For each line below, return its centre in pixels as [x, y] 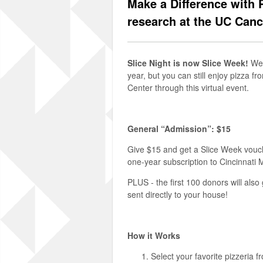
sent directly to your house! [179, 194]
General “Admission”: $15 [179, 129]
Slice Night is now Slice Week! [188, 63]
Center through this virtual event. [188, 87]
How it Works [154, 235]
